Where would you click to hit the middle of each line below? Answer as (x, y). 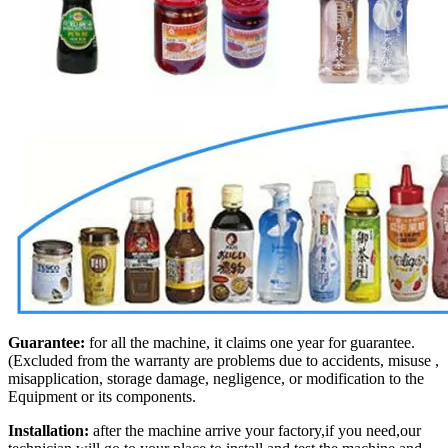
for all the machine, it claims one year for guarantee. (250, 342)
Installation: (48, 430)
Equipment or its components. (102, 396)
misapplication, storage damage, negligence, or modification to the (216, 378)
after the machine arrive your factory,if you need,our (255, 430)
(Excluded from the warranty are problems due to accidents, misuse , (223, 360)
